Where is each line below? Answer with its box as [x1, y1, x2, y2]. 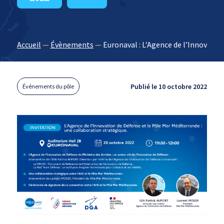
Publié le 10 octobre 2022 [130, 81, 207, 91]
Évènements [50, 39, 93, 49]
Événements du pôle [22, 82, 74, 90]
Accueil [16, 39, 41, 49]
